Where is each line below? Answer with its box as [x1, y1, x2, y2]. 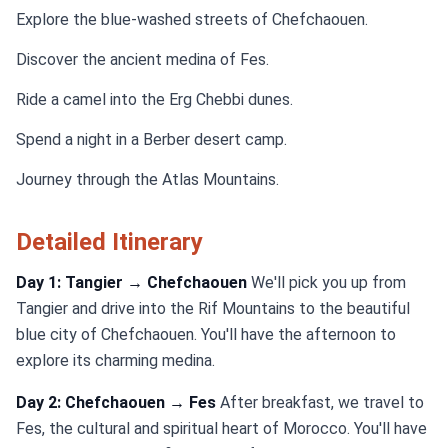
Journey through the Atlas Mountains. [16, 170, 279, 189]
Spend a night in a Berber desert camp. [16, 130, 287, 149]
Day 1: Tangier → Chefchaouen [16, 273, 247, 292]
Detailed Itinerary [16, 228, 203, 256]
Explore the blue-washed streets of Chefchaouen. [16, 10, 368, 29]
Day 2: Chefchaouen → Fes [16, 393, 216, 412]
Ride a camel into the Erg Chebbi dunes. [16, 90, 293, 109]
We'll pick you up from [247, 273, 406, 292]
